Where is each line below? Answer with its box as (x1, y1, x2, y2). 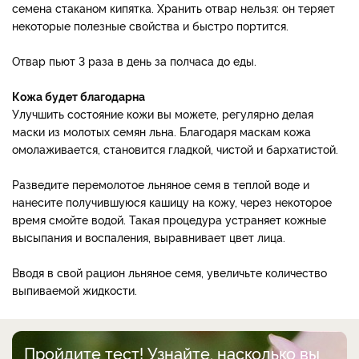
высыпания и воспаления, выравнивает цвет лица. (12, 228, 285, 244)
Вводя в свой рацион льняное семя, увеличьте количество (12, 264, 327, 280)
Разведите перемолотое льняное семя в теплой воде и (12, 175, 309, 192)
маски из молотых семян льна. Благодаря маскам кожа (12, 123, 311, 139)
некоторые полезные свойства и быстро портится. (12, 17, 288, 33)
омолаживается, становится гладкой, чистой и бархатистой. (12, 140, 338, 156)
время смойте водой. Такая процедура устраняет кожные (12, 211, 326, 227)
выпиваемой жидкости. (12, 281, 137, 297)
